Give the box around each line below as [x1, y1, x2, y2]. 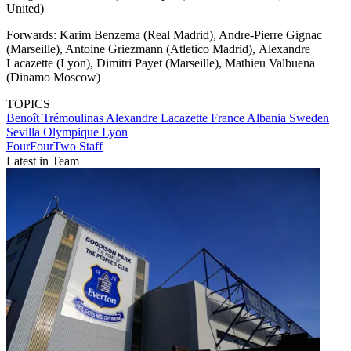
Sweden [289, 110, 329, 125]
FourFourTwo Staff [6, 139, 103, 153]
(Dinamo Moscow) [6, 70, 100, 84]
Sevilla [6, 125, 43, 139]
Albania [247, 110, 289, 125]
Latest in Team [6, 154, 79, 168]
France [211, 110, 247, 125]
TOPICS [6, 96, 50, 110]
